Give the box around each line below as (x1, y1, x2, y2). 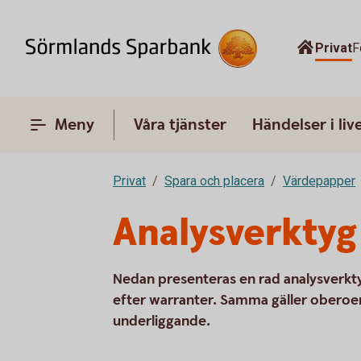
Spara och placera (164, 173, 264, 189)
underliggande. (113, 312, 210, 330)
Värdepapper (283, 173, 355, 189)
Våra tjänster (134, 114, 226, 135)
